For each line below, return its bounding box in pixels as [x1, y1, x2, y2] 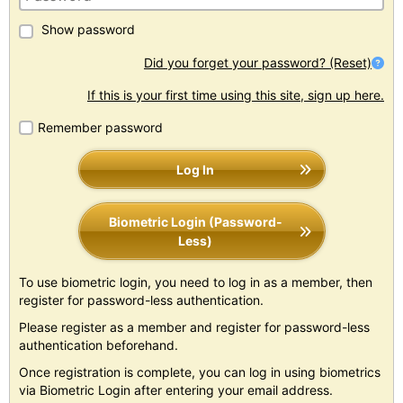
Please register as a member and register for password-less [19, 318, 370, 335]
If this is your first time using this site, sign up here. [87, 86, 384, 103]
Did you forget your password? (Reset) [144, 54, 372, 70]
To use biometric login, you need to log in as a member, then [19, 273, 372, 290]
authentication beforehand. [19, 336, 178, 353]
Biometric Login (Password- [108, 213, 282, 229]
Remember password [38, 119, 163, 135]
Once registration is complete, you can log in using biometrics [19, 363, 381, 380]
